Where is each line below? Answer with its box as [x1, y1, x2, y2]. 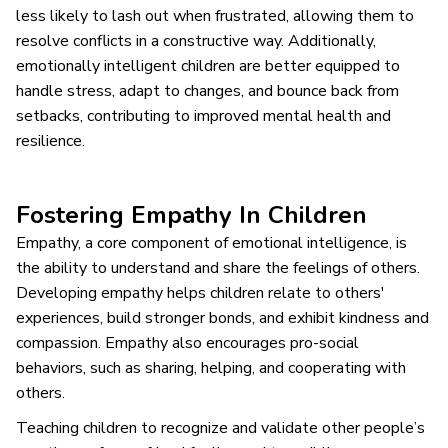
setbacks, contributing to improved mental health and [16, 104, 391, 127]
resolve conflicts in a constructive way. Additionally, [16, 29, 376, 52]
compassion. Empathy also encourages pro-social [16, 331, 359, 354]
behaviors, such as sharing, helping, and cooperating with [16, 356, 406, 379]
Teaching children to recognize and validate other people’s [16, 416, 425, 439]
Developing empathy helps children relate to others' [16, 281, 385, 304]
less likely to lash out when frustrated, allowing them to [16, 4, 414, 27]
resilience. [16, 129, 85, 152]
